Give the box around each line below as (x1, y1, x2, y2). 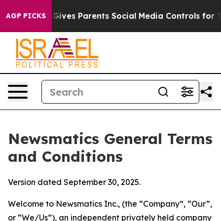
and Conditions (8, 147, 123, 166)
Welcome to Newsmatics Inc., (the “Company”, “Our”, (8, 199, 212, 209)
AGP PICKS (6, 11, 46, 20)
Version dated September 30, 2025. (8, 177, 141, 187)
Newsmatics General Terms (8, 129, 213, 148)
